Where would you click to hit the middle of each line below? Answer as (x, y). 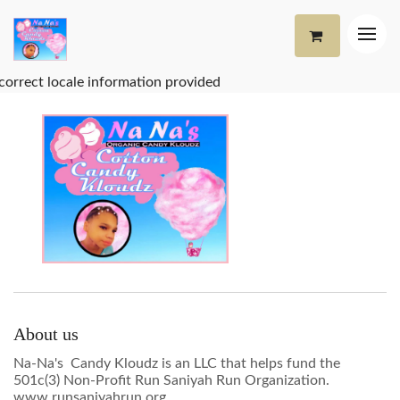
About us (46, 334)
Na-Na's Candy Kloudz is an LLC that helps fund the (177, 364)
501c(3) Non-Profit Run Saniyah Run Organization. (173, 381)
